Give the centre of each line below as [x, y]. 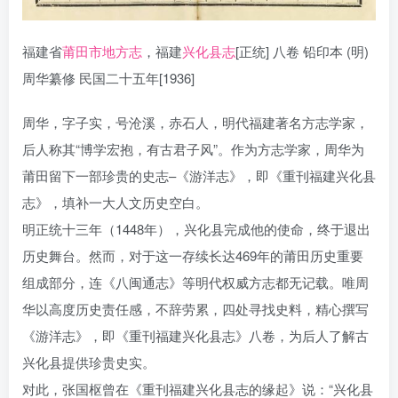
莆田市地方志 [102, 52]
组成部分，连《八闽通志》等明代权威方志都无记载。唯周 [195, 283]
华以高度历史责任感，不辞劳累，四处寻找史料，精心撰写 [195, 309]
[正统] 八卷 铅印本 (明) [302, 52]
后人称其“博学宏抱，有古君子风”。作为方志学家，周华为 [193, 149]
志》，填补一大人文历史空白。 [115, 203]
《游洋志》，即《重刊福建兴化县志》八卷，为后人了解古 [195, 336]
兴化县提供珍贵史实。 [89, 362]
